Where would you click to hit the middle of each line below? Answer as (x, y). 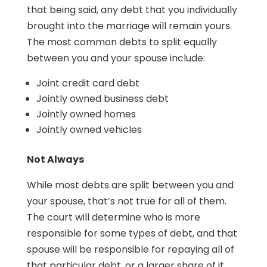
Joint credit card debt (88, 83)
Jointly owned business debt (102, 99)
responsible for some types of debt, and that (132, 234)
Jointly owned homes (86, 114)
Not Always (55, 160)
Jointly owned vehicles (89, 130)
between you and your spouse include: (116, 58)
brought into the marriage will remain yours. (129, 26)
